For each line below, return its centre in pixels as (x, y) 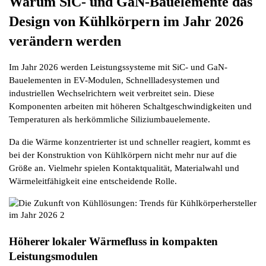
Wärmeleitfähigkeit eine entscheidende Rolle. (93, 181)
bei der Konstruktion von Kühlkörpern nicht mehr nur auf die (123, 155)
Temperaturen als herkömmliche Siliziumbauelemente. (110, 120)
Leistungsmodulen (53, 256)
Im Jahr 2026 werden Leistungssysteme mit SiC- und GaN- (118, 67)
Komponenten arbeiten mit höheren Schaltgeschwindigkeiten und (130, 107)
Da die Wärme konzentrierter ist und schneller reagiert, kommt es (130, 142)
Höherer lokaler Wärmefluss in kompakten (113, 241)
